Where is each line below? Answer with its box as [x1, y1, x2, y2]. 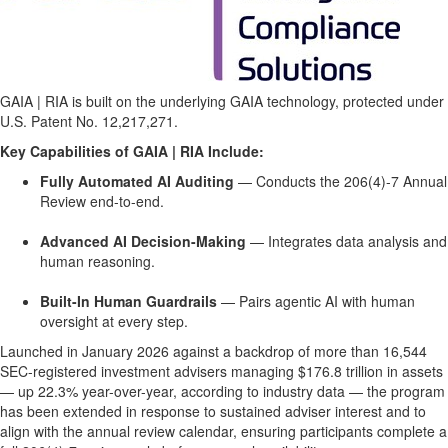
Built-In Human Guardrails [40, 291, 217, 311]
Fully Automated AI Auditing [40, 171, 234, 191]
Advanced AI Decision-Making [40, 231, 246, 251]
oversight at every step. [40, 311, 188, 331]
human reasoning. [40, 251, 155, 271]
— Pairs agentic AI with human [217, 291, 415, 311]
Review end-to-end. [40, 191, 164, 211]
